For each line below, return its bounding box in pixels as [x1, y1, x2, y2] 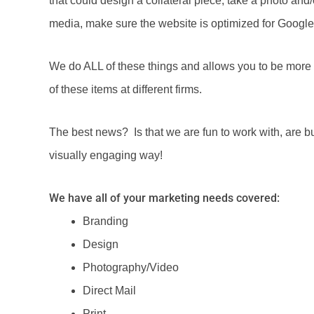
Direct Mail [83, 284, 136, 296]
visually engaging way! [49, 149, 163, 161]
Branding [83, 214, 128, 227]
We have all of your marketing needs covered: [49, 191, 280, 205]
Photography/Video [83, 261, 179, 273]
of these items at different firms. [49, 83, 202, 95]
